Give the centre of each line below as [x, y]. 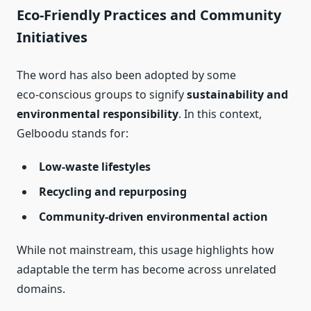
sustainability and [237, 95]
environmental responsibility [98, 114]
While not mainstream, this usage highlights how [145, 250]
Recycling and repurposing [113, 192]
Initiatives [52, 37]
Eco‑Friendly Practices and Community [149, 15]
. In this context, [220, 114]
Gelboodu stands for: [73, 134]
